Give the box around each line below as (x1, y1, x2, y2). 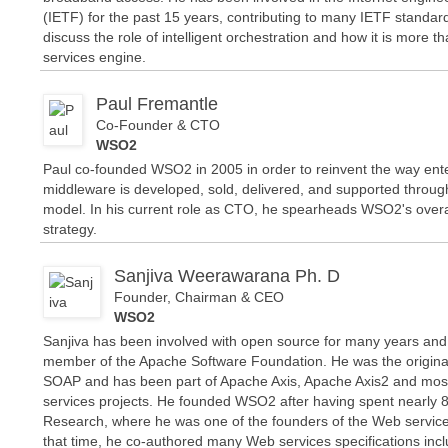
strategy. (43, 220, 97, 237)
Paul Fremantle (96, 93, 218, 114)
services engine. (43, 48, 146, 65)
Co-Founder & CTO (96, 116, 220, 133)
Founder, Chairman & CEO (114, 288, 284, 305)
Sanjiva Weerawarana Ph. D (114, 265, 340, 286)
